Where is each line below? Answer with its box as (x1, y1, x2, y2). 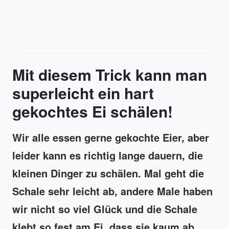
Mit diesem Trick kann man (12, 63, 207, 86)
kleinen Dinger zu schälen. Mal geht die (12, 166, 204, 181)
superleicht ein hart (12, 82, 154, 104)
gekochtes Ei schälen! (12, 100, 173, 123)
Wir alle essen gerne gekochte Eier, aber (12, 130, 209, 145)
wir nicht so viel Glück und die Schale (12, 201, 197, 217)
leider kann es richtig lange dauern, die (12, 148, 203, 163)
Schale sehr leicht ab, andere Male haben (12, 184, 213, 199)
